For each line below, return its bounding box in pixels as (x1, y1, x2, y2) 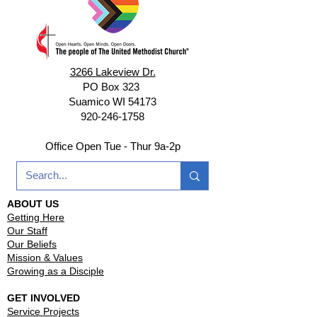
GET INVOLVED (7, 292, 80, 304)
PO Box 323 (83, 81, 142, 93)
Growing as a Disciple (7, 265, 104, 277)
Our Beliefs (7, 238, 57, 250)
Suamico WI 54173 (69, 96, 156, 108)
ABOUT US (7, 198, 59, 209)
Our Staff (7, 225, 47, 236)
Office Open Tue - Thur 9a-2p (45, 140, 180, 152)
